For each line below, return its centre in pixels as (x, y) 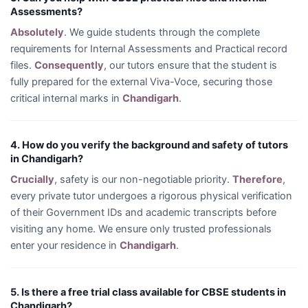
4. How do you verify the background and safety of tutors (149, 145)
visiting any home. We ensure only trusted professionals (141, 229)
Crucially (32, 179)
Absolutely (37, 32)
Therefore (257, 179)
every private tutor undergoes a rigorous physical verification (151, 196)
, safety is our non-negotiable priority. (143, 179)
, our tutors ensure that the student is (190, 65)
